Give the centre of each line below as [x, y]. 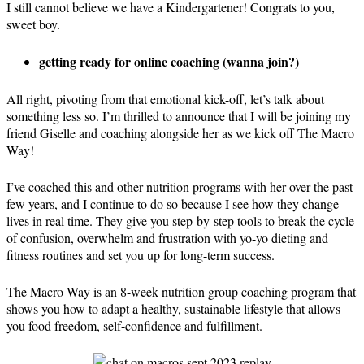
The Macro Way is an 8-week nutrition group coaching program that [181, 291]
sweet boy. [33, 24]
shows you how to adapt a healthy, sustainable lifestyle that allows [173, 308]
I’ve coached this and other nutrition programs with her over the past [180, 186]
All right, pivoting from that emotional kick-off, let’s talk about [165, 99]
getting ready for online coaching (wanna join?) [169, 61]
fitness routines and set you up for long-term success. [141, 255]
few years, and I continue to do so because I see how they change [173, 204]
